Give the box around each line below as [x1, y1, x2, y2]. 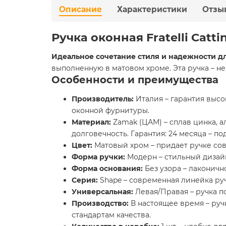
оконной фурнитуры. [72, 105, 149, 115]
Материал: [72, 117, 111, 127]
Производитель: [72, 94, 134, 103]
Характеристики [117, 4, 187, 14]
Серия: [72, 175, 98, 185]
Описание [59, 4, 102, 14]
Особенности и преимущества [51, 73, 218, 86]
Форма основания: [72, 163, 143, 173]
